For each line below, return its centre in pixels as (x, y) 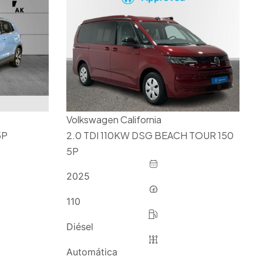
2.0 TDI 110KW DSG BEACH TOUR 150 (150, 136)
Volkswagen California (114, 120)
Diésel (80, 227)
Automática (92, 252)
